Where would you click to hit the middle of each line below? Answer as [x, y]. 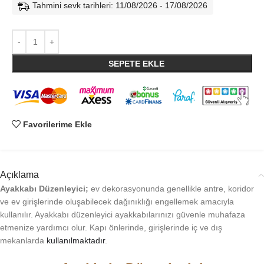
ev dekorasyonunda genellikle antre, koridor [171, 189]
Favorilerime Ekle [58, 125]
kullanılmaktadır [76, 241]
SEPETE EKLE [136, 63]
